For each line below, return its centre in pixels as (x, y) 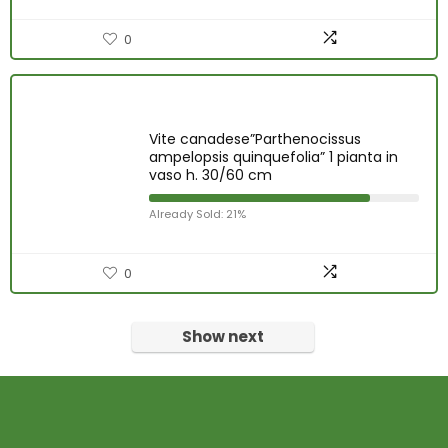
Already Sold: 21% (197, 214)
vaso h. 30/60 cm (210, 175)
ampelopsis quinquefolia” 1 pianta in (273, 157)
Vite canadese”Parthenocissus (255, 139)
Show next (223, 336)
